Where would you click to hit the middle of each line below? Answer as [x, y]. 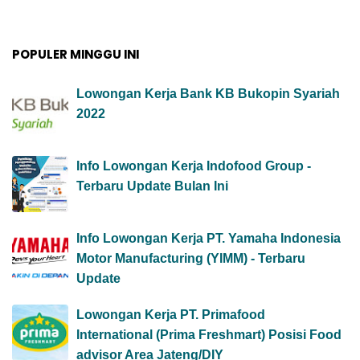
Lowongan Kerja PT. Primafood [171, 314]
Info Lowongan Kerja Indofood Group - [194, 166]
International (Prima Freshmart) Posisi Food [209, 334]
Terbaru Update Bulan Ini [152, 186]
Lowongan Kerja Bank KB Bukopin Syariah [208, 93]
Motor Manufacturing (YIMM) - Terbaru [191, 258]
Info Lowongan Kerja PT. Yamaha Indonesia [209, 238]
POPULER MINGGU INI [76, 54]
